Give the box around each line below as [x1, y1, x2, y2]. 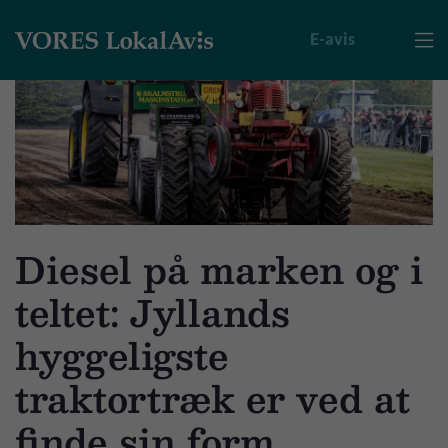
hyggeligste [15, 325, 229, 385]
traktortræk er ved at [15, 368, 410, 428]
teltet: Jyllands [15, 282, 290, 342]
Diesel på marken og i [15, 239, 423, 299]
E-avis [310, 29, 355, 48]
